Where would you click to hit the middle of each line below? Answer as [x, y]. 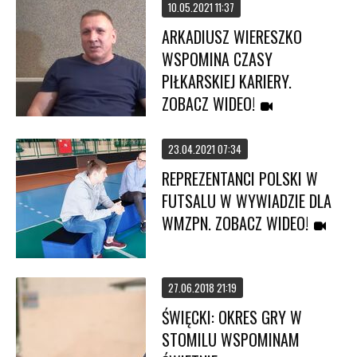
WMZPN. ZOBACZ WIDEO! [235, 223]
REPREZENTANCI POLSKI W [240, 178]
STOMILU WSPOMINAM [231, 339]
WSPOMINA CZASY [218, 59]
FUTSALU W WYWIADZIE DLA [247, 201]
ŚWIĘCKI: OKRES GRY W [232, 317]
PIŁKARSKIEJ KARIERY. [227, 81]
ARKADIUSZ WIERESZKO [232, 37]
